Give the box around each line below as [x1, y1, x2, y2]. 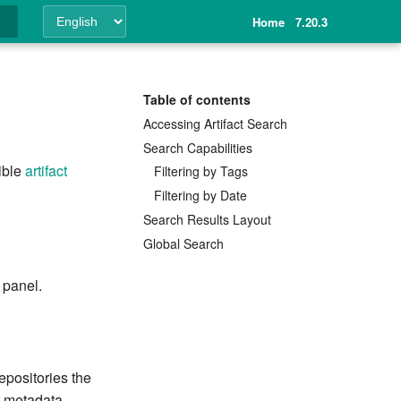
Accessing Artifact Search [143, 114, 287, 132]
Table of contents [143, 90, 251, 108]
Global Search [143, 234, 224, 252]
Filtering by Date [154, 186, 247, 204]
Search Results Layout [143, 209, 271, 228]
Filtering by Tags [154, 162, 248, 181]
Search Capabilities [143, 138, 252, 157]
